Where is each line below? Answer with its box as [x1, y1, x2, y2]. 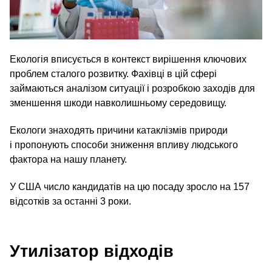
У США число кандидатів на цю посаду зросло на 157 [10, 181, 250, 192]
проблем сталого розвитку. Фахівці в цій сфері [10, 68, 217, 79]
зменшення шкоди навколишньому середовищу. [10, 97, 226, 108]
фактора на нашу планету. [10, 154, 127, 165]
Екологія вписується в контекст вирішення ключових [10, 53, 246, 64]
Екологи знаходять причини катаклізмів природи [10, 124, 228, 135]
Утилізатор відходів [10, 242, 174, 260]
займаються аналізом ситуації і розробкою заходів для [10, 83, 255, 93]
